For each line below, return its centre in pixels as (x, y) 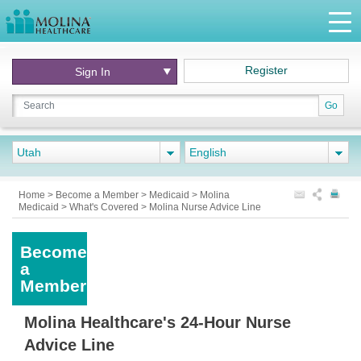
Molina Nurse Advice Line (205, 207)
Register (267, 70)
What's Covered (105, 207)
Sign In (93, 72)
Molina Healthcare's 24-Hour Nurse (158, 322)
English (208, 152)
